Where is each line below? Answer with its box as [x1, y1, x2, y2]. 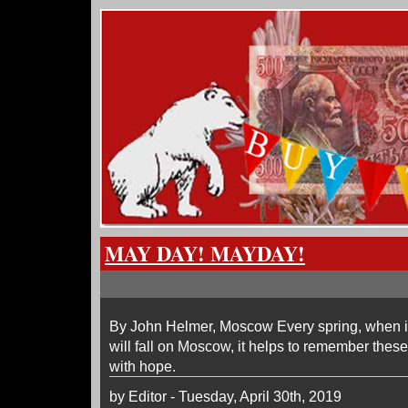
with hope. [109, 358, 187, 374]
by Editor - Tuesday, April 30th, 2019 [109, 388, 342, 404]
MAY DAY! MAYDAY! [105, 239, 305, 269]
